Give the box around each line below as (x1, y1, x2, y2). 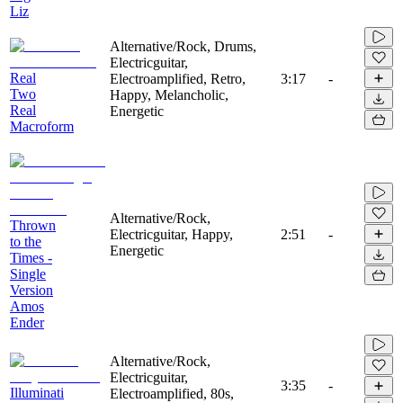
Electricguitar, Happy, (110, 226, 233, 242)
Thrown (10, 217, 56, 233)
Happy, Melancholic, (110, 86, 228, 103)
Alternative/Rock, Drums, (110, 38, 256, 54)
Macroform (10, 118, 74, 134)
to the (10, 233, 41, 249)
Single (10, 265, 46, 282)
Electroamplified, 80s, (110, 385, 234, 401)
